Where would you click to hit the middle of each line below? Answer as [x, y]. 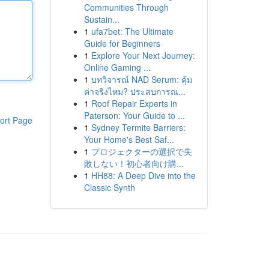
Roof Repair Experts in [134, 103]
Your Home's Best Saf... [129, 139]
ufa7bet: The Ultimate [132, 31]
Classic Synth [109, 187]
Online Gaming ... [117, 67]
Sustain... [101, 19]
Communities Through [126, 7]
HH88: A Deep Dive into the [143, 175]
